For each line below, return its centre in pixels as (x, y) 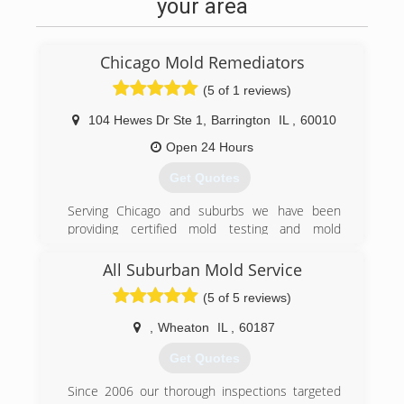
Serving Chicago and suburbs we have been (204, 211)
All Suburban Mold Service (202, 270)
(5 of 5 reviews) (247, 298)
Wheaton (184, 327)
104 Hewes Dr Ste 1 (146, 120)
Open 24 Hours (210, 147)
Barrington (241, 120)
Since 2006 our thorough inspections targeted (204, 391)
